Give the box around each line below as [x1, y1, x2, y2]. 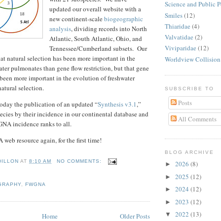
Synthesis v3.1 [98, 100, 137, 109]
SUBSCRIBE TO [165, 85, 215, 91]
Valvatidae [165, 33, 193, 42]
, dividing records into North [71, 24, 147, 34]
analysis [49, 24, 71, 34]
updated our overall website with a [49, 4, 141, 14]
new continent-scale [49, 14, 104, 24]
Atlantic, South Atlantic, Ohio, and [49, 34, 142, 43]
